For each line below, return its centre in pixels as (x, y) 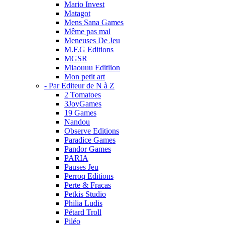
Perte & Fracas (88, 185)
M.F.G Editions (89, 49)
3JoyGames (83, 104)
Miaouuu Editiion (92, 68)
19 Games (80, 113)
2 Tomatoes (83, 95)
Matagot (77, 13)
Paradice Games (90, 140)
